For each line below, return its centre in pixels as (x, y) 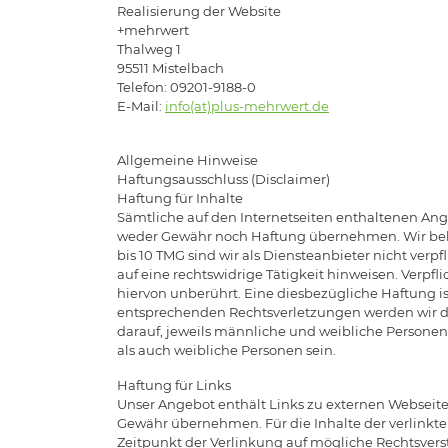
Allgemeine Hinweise (187, 159)
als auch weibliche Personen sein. (226, 349)
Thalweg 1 (149, 48)
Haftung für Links (174, 384)
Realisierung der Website (199, 10)
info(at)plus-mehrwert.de (247, 105)
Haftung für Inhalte (180, 197)
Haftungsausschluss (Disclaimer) (223, 178)
